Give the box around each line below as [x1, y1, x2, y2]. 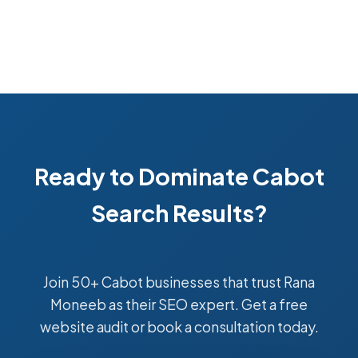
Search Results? [90, 198, 268, 227]
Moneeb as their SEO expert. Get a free [50, 296, 308, 313]
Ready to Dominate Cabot [34, 161, 324, 190]
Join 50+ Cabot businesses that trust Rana [43, 273, 315, 291]
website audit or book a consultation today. [39, 318, 319, 336]
